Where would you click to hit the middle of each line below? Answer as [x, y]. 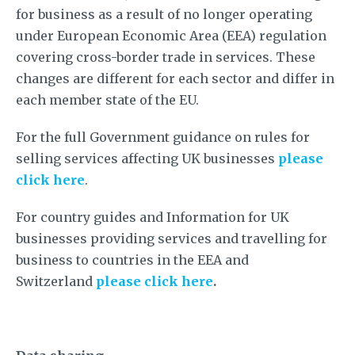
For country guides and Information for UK [153, 217]
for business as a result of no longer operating [164, 14]
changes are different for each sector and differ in [175, 78]
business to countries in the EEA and [132, 260]
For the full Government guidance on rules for [163, 137]
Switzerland [56, 281]
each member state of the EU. [107, 99]
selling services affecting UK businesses [147, 158]
